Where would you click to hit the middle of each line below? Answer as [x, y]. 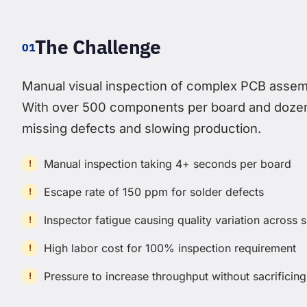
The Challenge [98, 47]
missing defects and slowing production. [142, 128]
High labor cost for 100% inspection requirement [170, 248]
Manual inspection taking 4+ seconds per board [168, 164]
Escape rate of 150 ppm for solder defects [154, 192]
